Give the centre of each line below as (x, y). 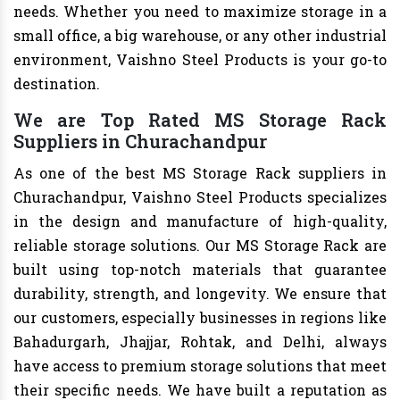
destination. (57, 84)
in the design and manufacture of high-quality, (200, 221)
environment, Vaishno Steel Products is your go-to (200, 60)
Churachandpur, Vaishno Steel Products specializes (200, 197)
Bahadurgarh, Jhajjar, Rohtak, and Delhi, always (200, 342)
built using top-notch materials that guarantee (200, 270)
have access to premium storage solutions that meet (200, 366)
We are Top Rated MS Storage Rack (200, 120)
